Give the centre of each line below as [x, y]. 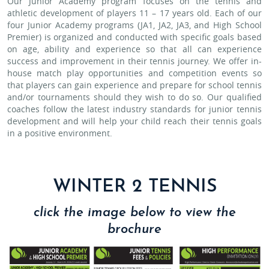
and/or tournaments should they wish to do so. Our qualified [134, 97]
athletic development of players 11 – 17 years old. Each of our [134, 13]
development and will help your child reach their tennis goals [134, 121]
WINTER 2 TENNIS [134, 187]
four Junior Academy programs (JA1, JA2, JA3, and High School [134, 25]
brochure [134, 230]
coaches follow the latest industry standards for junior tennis [134, 109]
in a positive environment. [60, 133]
